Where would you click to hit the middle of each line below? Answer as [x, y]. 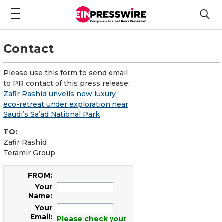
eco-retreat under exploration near [66, 104]
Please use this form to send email [66, 73]
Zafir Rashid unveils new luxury [60, 93]
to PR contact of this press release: [67, 83]
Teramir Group [29, 152]
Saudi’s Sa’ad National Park [52, 114]
